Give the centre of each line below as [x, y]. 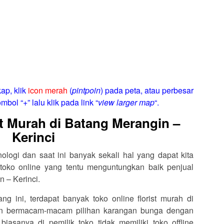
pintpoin [86, 90]
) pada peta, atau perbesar [147, 90]
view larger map [126, 102]
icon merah [48, 90]
